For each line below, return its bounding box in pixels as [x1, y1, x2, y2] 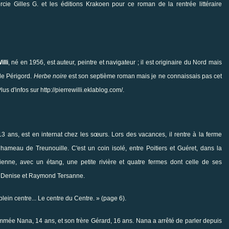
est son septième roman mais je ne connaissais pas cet [66, 72, 222, 80]
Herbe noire [33, 72, 67, 80]
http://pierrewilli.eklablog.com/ [40, 86, 123, 94]
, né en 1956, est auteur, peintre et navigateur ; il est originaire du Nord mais [8, 58, 222, 66]
